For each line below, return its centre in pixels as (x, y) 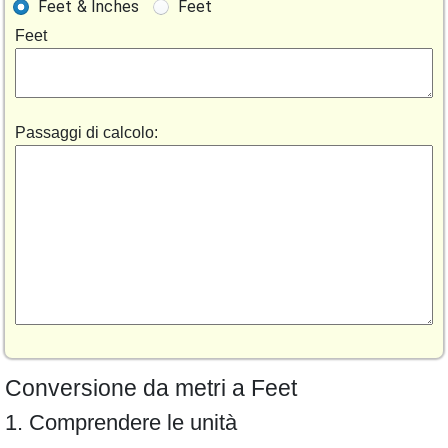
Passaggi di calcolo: (86, 132)
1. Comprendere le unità (121, 422)
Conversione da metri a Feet (151, 388)
